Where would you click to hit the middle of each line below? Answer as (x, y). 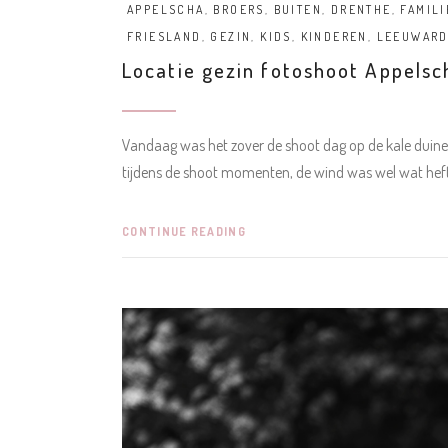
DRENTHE (361, 9)
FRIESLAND (164, 36)
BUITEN (298, 9)
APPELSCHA (166, 9)
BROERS (239, 9)
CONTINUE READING (184, 232)
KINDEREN (334, 36)
